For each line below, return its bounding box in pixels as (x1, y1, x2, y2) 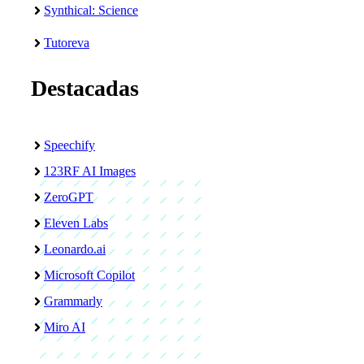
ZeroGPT (44, 189, 93, 204)
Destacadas (31, 75, 139, 101)
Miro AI (44, 319, 85, 334)
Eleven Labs (44, 215, 108, 230)
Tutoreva (44, 35, 89, 50)
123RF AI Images (44, 163, 136, 178)
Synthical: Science (44, 2, 138, 17)
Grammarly (44, 293, 102, 308)
